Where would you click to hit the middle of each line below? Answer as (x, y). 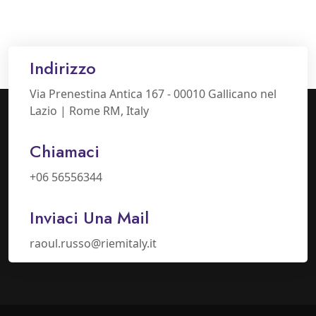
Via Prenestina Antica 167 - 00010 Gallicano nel (153, 94)
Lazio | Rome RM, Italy (89, 111)
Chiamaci (65, 151)
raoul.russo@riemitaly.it (93, 243)
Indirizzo (63, 68)
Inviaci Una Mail (89, 218)
